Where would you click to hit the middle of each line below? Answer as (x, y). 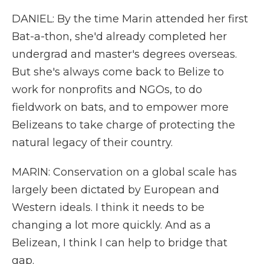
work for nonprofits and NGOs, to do (107, 90)
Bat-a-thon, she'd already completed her (119, 37)
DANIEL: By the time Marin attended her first (130, 19)
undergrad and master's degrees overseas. (124, 54)
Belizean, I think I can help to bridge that (120, 243)
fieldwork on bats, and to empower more (120, 107)
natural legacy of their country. (92, 143)
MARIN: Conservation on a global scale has (124, 172)
